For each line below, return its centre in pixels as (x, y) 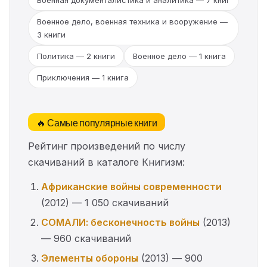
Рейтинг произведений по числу (107, 146)
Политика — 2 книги (76, 56)
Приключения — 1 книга (83, 77)
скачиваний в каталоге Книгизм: (106, 162)
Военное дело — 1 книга (179, 56)
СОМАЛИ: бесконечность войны (120, 222)
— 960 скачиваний (86, 238)
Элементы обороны (90, 258)
